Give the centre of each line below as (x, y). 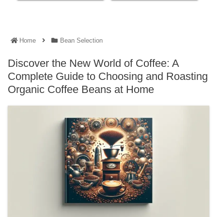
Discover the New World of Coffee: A (93, 63)
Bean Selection (81, 41)
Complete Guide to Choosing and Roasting (108, 77)
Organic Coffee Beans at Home (81, 90)
